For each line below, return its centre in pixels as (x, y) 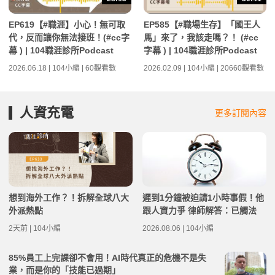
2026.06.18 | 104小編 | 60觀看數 (62, 68)
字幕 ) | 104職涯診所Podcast (200, 50)
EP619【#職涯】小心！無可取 (67, 24)
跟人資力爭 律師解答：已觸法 (199, 210)
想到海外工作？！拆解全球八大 (69, 197)
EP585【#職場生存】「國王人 (202, 24)
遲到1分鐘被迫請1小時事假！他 (203, 197)
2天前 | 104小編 (35, 228)
